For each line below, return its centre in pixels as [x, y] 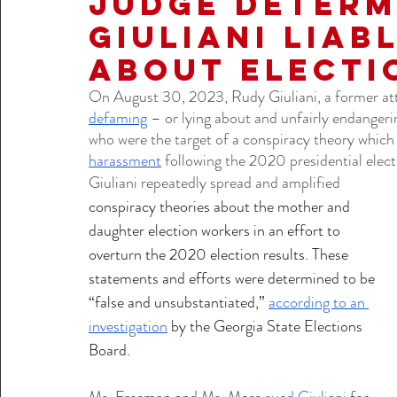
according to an [319, 302]
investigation [128, 326]
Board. [111, 350]
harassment [125, 160]
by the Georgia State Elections [267, 326]
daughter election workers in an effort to [216, 230]
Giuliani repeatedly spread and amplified [218, 183]
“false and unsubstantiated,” [179, 302]
